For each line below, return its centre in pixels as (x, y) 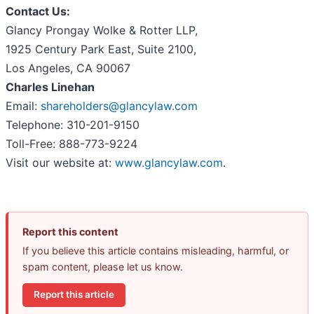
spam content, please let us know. (103, 267)
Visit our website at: (60, 163)
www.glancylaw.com (169, 163)
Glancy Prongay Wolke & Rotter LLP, (102, 30)
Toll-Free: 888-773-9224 (71, 144)
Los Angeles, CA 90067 (68, 68)
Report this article (74, 295)
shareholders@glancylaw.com (119, 106)
